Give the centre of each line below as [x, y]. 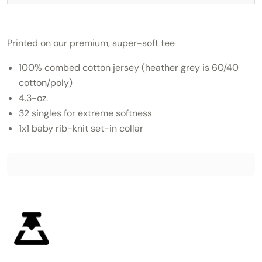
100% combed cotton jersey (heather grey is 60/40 [129, 67]
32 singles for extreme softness [85, 113]
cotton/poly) [46, 82]
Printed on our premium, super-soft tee [91, 43]
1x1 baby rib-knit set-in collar [81, 128]
